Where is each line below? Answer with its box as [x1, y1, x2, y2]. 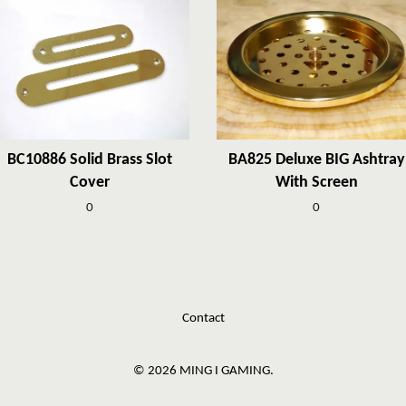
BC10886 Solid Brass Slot [7, 150, 172, 169]
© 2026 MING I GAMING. [132, 363, 274, 378]
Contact [181, 311, 225, 325]
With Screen [275, 173, 358, 191]
